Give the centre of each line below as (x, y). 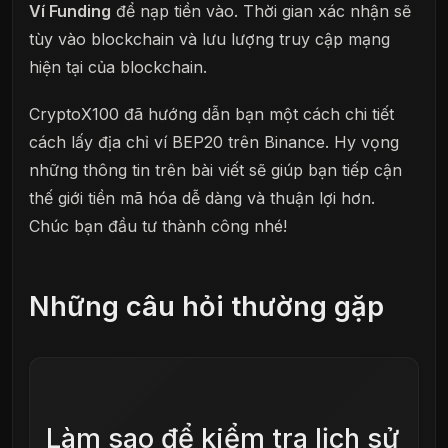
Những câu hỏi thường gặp (206, 307)
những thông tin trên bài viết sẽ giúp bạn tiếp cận (215, 170)
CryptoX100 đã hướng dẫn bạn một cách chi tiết (211, 114)
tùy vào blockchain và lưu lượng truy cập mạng (209, 39)
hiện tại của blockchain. (118, 67)
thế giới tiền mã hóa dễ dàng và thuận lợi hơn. (202, 198)
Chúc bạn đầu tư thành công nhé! (158, 226)
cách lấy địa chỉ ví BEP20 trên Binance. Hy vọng (214, 142)
